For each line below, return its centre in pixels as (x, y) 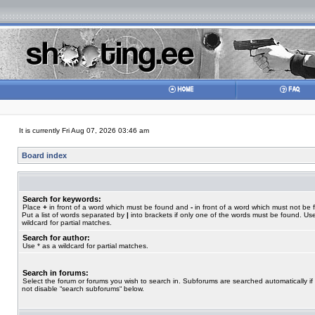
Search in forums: (56, 273)
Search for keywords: (62, 199)
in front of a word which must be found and (119, 207)
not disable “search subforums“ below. (83, 289)
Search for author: (56, 238)
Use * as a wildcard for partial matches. (85, 246)
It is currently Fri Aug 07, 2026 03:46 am (84, 130)
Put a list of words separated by (74, 215)
